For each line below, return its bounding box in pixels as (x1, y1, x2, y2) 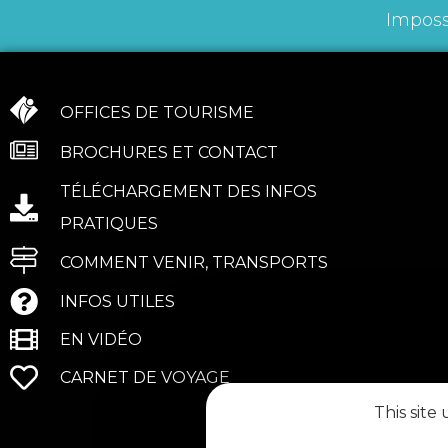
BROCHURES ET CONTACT (60, 142, 278, 162)
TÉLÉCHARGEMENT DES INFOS (60, 181, 317, 201)
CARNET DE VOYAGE (60, 367, 230, 387)
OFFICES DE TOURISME (60, 102, 254, 122)
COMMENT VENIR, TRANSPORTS (60, 252, 328, 272)
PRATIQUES (60, 213, 158, 233)
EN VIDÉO (60, 329, 142, 349)
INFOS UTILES (60, 291, 175, 311)
